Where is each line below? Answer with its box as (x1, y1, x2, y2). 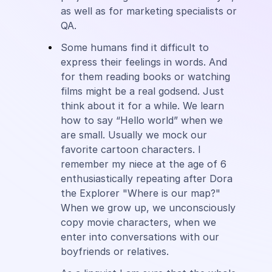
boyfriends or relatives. (60, 245, 169, 257)
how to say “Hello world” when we (60, 114, 223, 126)
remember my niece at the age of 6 (60, 158, 226, 170)
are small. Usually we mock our (60, 129, 207, 141)
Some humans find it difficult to (60, 41, 209, 53)
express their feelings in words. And (60, 56, 227, 68)
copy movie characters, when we (60, 216, 216, 228)
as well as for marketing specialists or (60, 5, 237, 17)
